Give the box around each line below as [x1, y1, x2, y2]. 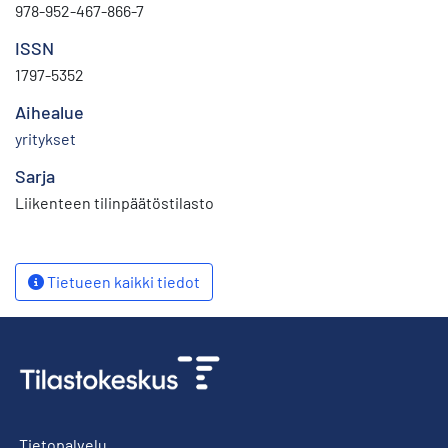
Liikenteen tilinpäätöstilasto [15, 192, 214, 212]
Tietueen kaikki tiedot [44, 271, 200, 291]
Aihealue [15, 100, 84, 123]
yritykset [15, 128, 76, 148]
